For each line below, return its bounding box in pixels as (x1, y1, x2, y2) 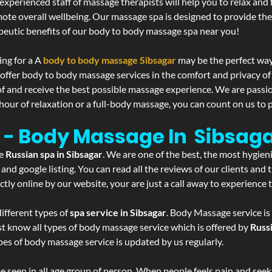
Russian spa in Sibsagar (5, 148, 103, 160)
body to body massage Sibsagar (43, 54, 176, 66)
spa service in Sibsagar (70, 206, 166, 218)
